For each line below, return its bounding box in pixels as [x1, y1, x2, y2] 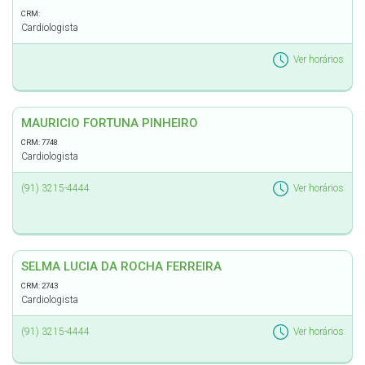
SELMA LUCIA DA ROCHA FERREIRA [21, 259, 222, 274]
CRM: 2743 [21, 281, 58, 290]
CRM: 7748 [21, 138, 58, 147]
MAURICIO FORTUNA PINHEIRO [21, 116, 198, 130]
